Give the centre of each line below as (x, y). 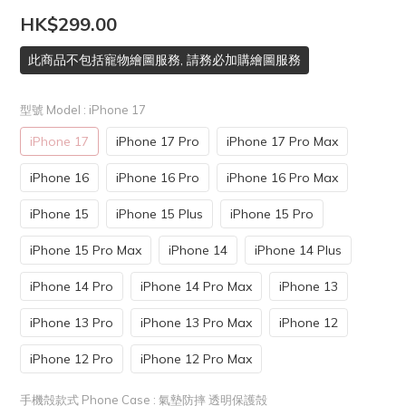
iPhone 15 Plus (159, 214)
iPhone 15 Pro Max (86, 250)
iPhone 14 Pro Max (196, 286)
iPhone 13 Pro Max (196, 323)
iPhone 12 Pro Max (196, 359)
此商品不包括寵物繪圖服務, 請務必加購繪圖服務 (164, 60)
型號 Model (52, 110)
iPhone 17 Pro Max (282, 141)
